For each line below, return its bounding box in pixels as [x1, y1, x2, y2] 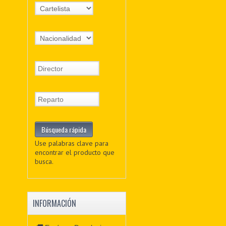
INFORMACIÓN [32, 197, 76, 210]
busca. [34, 157, 53, 166]
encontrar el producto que [34, 148, 115, 157]
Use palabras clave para [34, 139, 108, 148]
